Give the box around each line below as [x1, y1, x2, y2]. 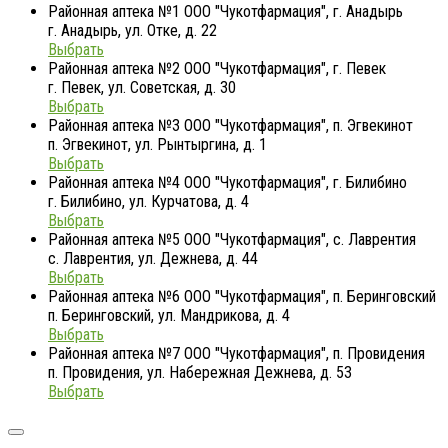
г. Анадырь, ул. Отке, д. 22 [48, 21, 217, 41]
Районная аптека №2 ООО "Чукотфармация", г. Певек [48, 59, 386, 79]
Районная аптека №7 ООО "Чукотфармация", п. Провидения [48, 344, 425, 364]
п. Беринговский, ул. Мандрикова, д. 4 [48, 306, 290, 326]
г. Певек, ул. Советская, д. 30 [48, 78, 236, 98]
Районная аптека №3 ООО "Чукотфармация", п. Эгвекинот [48, 116, 413, 136]
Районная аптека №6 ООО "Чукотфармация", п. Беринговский [48, 287, 436, 307]
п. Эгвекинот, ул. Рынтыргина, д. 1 [48, 135, 267, 155]
